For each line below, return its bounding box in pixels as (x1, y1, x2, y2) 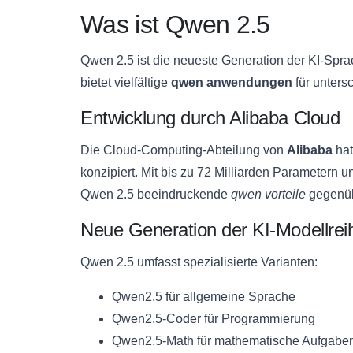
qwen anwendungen (171, 75, 292, 89)
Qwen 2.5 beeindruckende (80, 187, 231, 201)
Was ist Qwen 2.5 (80, 9, 270, 39)
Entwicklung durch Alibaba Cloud (80, 106, 340, 128)
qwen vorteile (231, 187, 306, 201)
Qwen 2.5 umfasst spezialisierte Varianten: (80, 255, 318, 269)
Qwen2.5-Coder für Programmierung (112, 311, 315, 325)
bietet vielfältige (80, 75, 171, 89)
